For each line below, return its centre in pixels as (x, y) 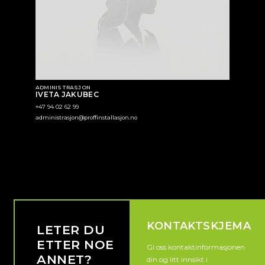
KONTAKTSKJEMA (199, 226)
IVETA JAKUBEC (67, 94)
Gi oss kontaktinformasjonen (196, 247)
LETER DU (71, 230)
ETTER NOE (75, 245)
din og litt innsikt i (177, 259)
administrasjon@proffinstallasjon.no (86, 117)
